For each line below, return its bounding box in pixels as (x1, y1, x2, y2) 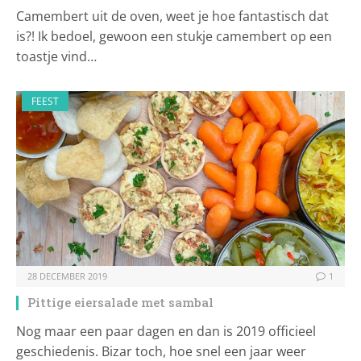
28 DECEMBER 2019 (27, 270, 107, 283)
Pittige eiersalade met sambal (27, 294, 214, 311)
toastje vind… (16, 48, 97, 66)
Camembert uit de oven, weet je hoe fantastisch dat (16, 7, 329, 26)
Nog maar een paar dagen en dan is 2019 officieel (16, 322, 316, 341)
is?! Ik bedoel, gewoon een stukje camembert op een (16, 27, 332, 46)
